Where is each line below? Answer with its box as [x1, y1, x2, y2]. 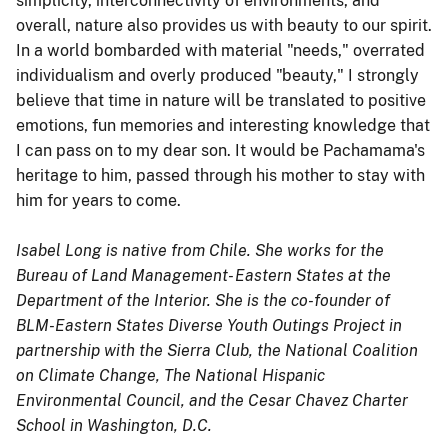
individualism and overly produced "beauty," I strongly [16, 65, 419, 85]
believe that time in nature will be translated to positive [16, 90, 426, 110]
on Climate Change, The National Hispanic [16, 365, 325, 385]
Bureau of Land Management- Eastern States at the [16, 265, 391, 285]
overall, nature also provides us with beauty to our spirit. [16, 15, 432, 35]
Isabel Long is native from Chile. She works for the [16, 240, 384, 260]
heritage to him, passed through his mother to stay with [16, 165, 425, 185]
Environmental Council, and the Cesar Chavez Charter [16, 390, 408, 410]
